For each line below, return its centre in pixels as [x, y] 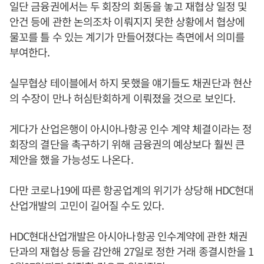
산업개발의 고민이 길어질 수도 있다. [88, 205]
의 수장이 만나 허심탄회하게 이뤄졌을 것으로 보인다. [123, 98]
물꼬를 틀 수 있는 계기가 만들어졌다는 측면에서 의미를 [127, 37]
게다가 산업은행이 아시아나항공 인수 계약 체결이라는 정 [131, 129]
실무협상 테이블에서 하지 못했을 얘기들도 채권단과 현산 [131, 83]
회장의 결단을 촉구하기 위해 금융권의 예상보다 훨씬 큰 [127, 144]
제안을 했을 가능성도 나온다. [71, 159]
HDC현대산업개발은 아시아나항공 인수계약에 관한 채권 [128, 236]
